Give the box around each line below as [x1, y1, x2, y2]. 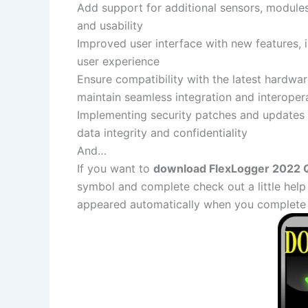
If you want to [77, 162, 153, 176]
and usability [77, 19, 143, 33]
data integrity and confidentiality [77, 126, 247, 140]
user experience [77, 54, 159, 69]
